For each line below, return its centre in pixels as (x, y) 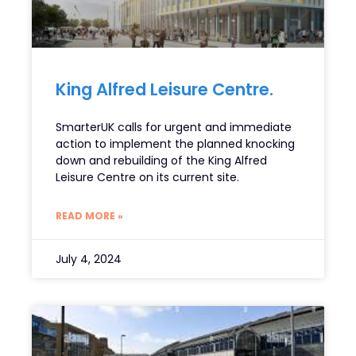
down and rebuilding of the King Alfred (161, 161)
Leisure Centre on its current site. (147, 178)
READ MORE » (89, 216)
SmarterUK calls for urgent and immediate (174, 128)
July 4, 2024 (89, 259)
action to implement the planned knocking (175, 144)
